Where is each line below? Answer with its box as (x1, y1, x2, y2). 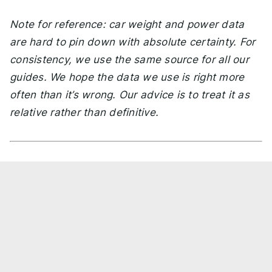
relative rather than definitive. (10, 106, 158, 118)
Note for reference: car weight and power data (10, 18, 245, 30)
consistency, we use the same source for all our (10, 53, 249, 66)
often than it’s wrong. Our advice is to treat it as (10, 88, 250, 101)
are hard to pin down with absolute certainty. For (10, 35, 256, 48)
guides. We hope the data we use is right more (10, 70, 245, 83)
